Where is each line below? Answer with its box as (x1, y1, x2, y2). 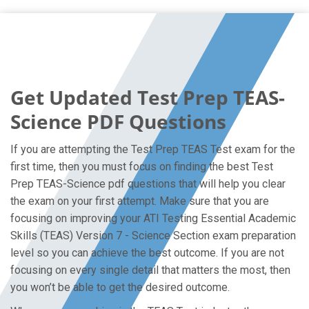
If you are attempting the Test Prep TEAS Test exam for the (10, 143, 295, 156)
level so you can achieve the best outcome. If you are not (10, 246, 284, 259)
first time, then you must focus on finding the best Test (10, 160, 273, 173)
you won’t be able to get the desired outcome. (10, 281, 230, 294)
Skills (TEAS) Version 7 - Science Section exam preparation (10, 229, 296, 242)
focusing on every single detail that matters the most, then (10, 263, 290, 277)
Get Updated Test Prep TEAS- (10, 84, 285, 110)
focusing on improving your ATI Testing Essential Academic (10, 212, 296, 225)
